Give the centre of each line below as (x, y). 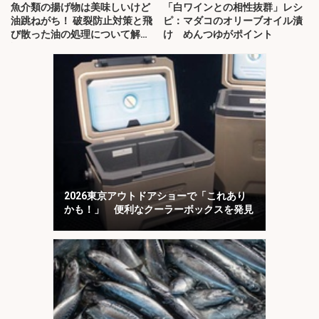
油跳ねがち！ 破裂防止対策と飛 (82, 20)
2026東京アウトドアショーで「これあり (155, 195)
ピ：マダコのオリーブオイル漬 (233, 20)
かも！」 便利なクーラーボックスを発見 (159, 209)
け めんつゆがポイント (218, 34)
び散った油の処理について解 (75, 34)
